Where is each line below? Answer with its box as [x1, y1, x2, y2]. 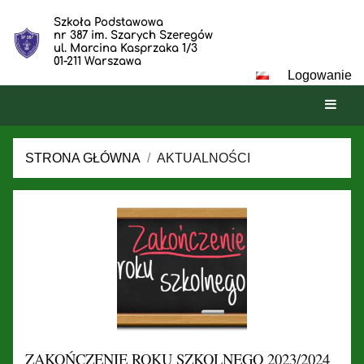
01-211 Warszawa [53, 55, 141, 67]
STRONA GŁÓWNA [25, 150, 141, 165]
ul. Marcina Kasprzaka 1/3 [53, 42, 197, 54]
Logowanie [288, 68, 352, 82]
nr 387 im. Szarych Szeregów [53, 29, 213, 41]
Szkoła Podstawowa [53, 16, 163, 28]
